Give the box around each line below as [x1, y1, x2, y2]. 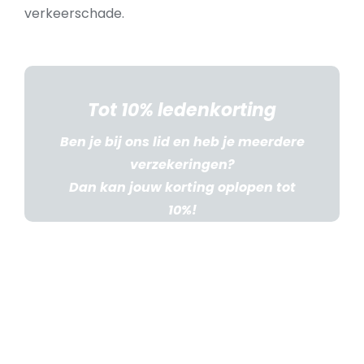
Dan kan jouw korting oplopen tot [68, 178, 296, 197]
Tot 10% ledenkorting [88, 97, 276, 123]
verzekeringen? [129, 155, 235, 174]
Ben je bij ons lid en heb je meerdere [59, 132, 305, 151]
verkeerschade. [24, 4, 124, 23]
